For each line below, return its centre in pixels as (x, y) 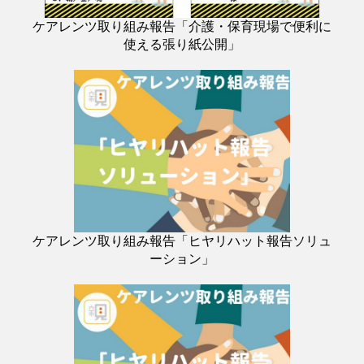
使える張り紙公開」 (182, 45)
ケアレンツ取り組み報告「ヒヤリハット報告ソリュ (182, 241)
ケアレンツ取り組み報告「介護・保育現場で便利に (182, 27)
